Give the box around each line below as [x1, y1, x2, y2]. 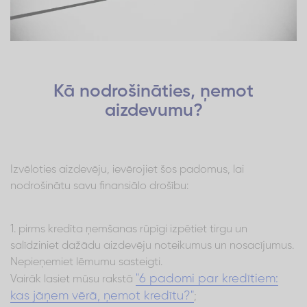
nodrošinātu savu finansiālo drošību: [10, 180, 188, 192]
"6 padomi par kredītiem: [136, 272, 278, 285]
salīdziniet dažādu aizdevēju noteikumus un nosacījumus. [10, 240, 294, 251]
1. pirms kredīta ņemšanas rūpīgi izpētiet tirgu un [10, 223, 247, 235]
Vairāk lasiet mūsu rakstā [10, 273, 136, 285]
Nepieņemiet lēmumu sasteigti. [10, 256, 162, 268]
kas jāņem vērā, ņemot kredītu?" [10, 289, 194, 302]
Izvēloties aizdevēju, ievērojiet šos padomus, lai [10, 164, 244, 175]
